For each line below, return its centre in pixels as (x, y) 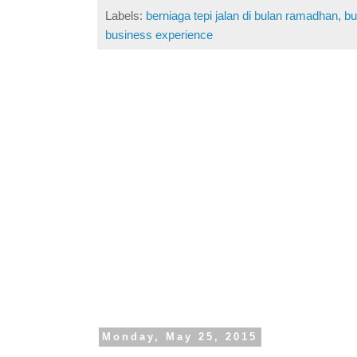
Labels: (126, 16)
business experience (159, 35)
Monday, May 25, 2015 (180, 337)
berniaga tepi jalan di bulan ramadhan (242, 16)
